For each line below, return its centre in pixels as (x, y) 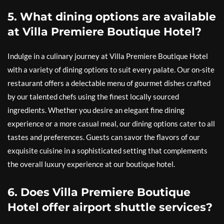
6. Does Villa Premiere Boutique (99, 192)
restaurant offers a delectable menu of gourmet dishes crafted (109, 83)
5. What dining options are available (112, 16)
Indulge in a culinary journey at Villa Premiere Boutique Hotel (108, 56)
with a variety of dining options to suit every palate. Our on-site (111, 69)
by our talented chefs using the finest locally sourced (93, 96)
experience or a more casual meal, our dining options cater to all (111, 123)
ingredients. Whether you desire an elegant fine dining (96, 110)
